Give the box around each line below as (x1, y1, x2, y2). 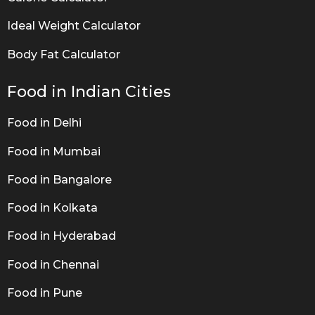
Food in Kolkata (7, 201, 98, 215)
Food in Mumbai (7, 144, 101, 158)
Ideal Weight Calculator (7, 19, 141, 33)
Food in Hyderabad (7, 229, 116, 243)
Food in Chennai (7, 257, 99, 271)
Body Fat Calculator (7, 47, 120, 61)
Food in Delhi (7, 116, 82, 130)
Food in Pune (7, 285, 82, 300)
